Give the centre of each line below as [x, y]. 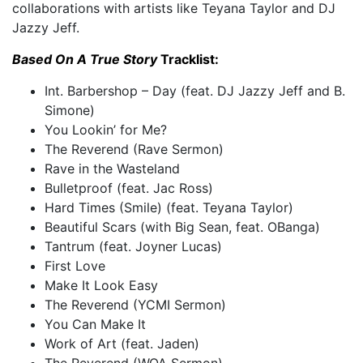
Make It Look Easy [101, 286]
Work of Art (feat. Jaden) [122, 344]
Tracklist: [188, 60]
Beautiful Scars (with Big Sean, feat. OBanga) [182, 227]
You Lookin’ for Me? [106, 130]
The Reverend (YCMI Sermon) [135, 305]
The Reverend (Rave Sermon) [134, 149]
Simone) [70, 111]
